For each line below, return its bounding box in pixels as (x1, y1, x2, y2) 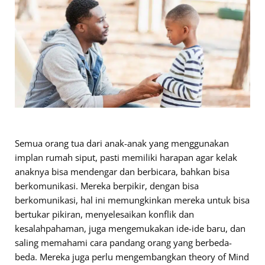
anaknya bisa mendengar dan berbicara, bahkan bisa (15, 166, 230, 177)
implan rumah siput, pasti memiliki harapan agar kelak (15, 151, 237, 163)
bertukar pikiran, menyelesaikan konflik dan (15, 208, 194, 220)
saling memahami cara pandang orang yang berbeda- (15, 237, 232, 248)
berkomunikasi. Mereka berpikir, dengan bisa (15, 180, 199, 192)
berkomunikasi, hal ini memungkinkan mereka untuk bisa (15, 194, 250, 206)
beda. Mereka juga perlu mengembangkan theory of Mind (15, 251, 249, 263)
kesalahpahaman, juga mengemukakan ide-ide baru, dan (15, 222, 245, 234)
